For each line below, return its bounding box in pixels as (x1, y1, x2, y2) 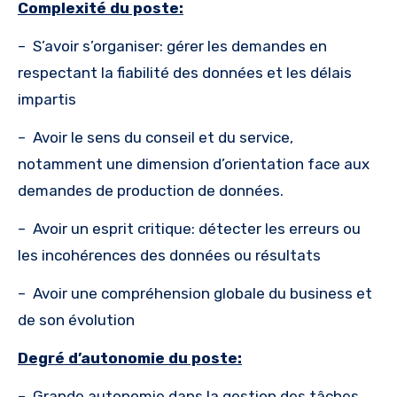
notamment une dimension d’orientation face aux (18, 154, 370, 173)
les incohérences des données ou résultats (18, 245, 321, 264)
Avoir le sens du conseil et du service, (33, 128, 293, 146)
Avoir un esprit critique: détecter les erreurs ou (33, 219, 361, 237)
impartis (18, 90, 76, 108)
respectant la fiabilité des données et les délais (18, 63, 352, 82)
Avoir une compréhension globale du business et (33, 284, 372, 302)
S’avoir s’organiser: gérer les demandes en (33, 36, 327, 55)
